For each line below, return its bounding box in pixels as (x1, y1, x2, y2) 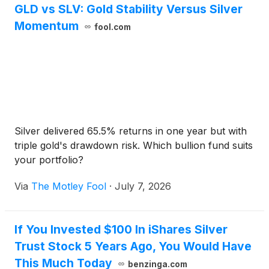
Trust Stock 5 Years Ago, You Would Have (14, 239, 252, 253)
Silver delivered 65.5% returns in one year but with (14, 125, 247, 137)
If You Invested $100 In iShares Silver (14, 222, 228, 237)
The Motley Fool (31, 180, 106, 192)
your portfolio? (14, 154, 83, 166)
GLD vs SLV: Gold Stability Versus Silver (14, 2, 243, 16)
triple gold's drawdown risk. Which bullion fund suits (14, 139, 253, 151)
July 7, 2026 (115, 180, 171, 192)
